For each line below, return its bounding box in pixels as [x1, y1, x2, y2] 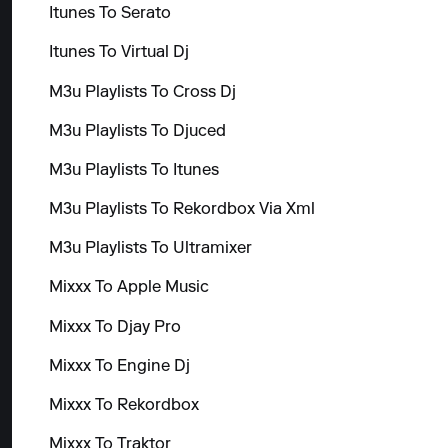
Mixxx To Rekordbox [48, 398, 199, 415]
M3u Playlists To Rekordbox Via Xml [48, 202, 315, 219]
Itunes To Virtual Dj [48, 45, 189, 62]
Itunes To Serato [48, 6, 171, 23]
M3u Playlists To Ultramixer [48, 241, 252, 258]
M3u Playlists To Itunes [48, 162, 219, 179]
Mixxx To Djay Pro [48, 319, 181, 336]
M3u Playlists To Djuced [48, 123, 226, 140]
